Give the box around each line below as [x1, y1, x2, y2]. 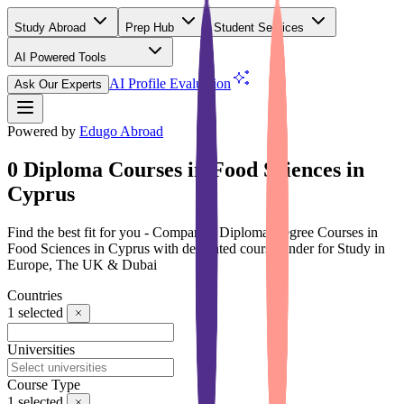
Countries [7, 287, 62, 303]
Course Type [7, 376, 80, 392]
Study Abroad [14, 21, 89, 34]
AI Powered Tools [14, 50, 106, 64]
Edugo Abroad [79, 124, 163, 139]
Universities [7, 341, 75, 357]
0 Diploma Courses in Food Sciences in [7, 157, 364, 181]
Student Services [214, 21, 308, 34]
